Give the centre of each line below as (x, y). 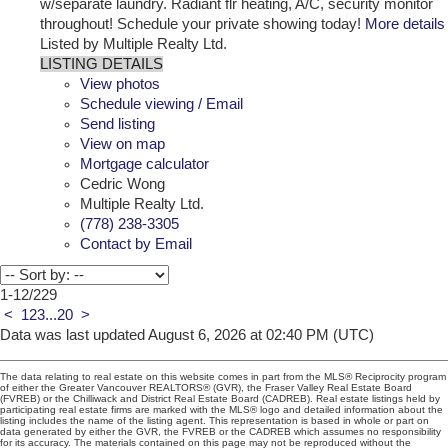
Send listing (117, 123)
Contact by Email (136, 243)
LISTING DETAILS (101, 63)
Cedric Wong (122, 183)
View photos (120, 83)
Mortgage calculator (144, 163)
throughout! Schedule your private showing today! (200, 23)
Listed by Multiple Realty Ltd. (133, 43)
